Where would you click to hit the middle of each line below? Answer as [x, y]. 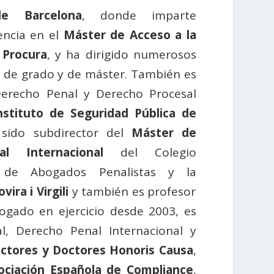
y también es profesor [132, 192]
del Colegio [150, 153]
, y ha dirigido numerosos [121, 55]
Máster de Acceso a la [130, 35]
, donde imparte [139, 16]
